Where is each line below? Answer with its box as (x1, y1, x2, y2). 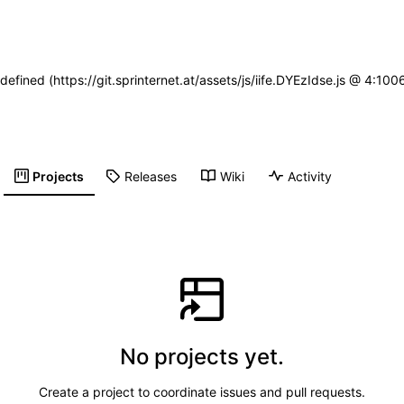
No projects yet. (120, 343, 284, 370)
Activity (288, 168, 333, 184)
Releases (124, 168, 178, 184)
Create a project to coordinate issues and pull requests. (39, 383, 365, 399)
